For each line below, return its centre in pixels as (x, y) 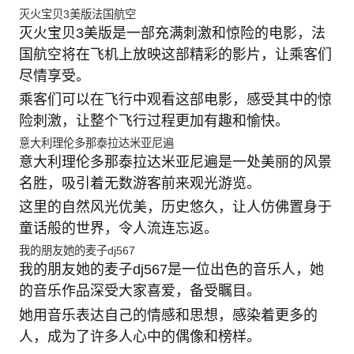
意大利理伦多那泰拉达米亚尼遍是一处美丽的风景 (175, 162)
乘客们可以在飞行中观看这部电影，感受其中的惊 (175, 100)
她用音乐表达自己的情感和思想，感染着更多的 (168, 315)
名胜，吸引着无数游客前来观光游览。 (139, 183)
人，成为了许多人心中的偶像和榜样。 (139, 336)
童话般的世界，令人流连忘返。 (118, 229)
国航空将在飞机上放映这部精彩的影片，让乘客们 (175, 54)
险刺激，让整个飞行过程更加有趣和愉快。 (154, 121)
